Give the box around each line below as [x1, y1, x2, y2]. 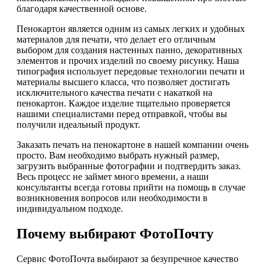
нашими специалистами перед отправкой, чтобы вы [17, 109, 227, 119]
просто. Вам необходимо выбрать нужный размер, [17, 150, 219, 161]
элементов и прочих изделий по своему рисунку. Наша [17, 56, 239, 66]
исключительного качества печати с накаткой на [17, 88, 212, 98]
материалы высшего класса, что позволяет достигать [17, 77, 230, 88]
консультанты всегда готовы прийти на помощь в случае [17, 182, 245, 193]
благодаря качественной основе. [17, 4, 147, 14]
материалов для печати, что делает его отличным [17, 34, 215, 45]
